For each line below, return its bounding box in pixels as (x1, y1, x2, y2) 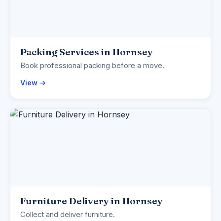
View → (20, 78, 46, 87)
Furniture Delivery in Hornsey (20, 195, 163, 207)
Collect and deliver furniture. (20, 210, 115, 220)
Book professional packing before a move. (20, 61, 164, 71)
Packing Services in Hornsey (20, 46, 153, 58)
